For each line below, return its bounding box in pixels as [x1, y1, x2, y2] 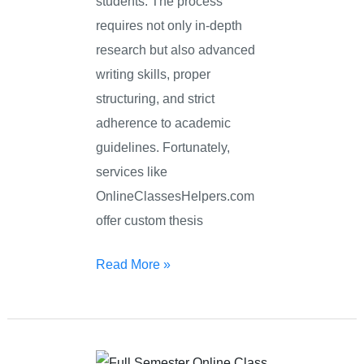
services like [96, 163, 168, 179]
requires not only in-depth [96, 17, 243, 32]
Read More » [96, 257, 171, 272]
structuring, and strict [96, 90, 215, 106]
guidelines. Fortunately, [96, 139, 231, 154]
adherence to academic [96, 115, 232, 130]
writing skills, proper [96, 66, 211, 81]
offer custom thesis [96, 212, 204, 227]
